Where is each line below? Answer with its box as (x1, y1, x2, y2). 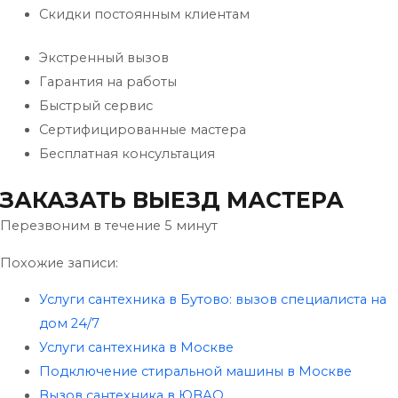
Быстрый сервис (38, 98, 153, 115)
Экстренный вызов (38, 50, 169, 67)
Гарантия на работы (38, 74, 177, 91)
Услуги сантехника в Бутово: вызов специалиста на (38, 291, 386, 308)
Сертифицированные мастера (38, 122, 246, 139)
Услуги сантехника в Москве (38, 339, 234, 356)
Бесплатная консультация (38, 146, 215, 163)
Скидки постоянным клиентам (38, 6, 250, 23)
